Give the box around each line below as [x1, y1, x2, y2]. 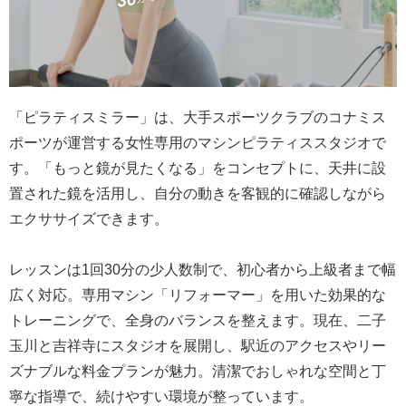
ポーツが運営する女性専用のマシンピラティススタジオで [9, 134, 386, 150]
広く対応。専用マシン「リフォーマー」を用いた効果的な [9, 287, 386, 304]
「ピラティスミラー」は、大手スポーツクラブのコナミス [9, 109, 386, 125]
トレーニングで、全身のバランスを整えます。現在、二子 [9, 313, 386, 329]
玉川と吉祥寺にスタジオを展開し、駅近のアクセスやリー [9, 338, 386, 354]
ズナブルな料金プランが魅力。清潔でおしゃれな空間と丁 [9, 363, 386, 380]
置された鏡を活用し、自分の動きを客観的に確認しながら [9, 185, 386, 201]
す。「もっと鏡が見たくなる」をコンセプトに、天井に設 [9, 159, 386, 176]
